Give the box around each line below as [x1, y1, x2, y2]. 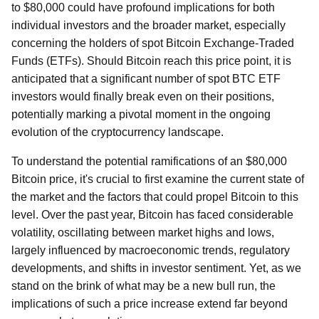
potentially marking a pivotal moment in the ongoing [11, 108, 271, 120]
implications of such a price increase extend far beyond [11, 298, 288, 310]
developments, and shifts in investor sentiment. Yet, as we [11, 262, 301, 274]
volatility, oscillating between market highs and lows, [11, 226, 274, 239]
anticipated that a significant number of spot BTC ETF [11, 73, 281, 85]
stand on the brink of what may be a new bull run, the [11, 280, 276, 292]
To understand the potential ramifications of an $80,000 [11, 155, 287, 167]
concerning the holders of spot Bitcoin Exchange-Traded [11, 37, 294, 49]
